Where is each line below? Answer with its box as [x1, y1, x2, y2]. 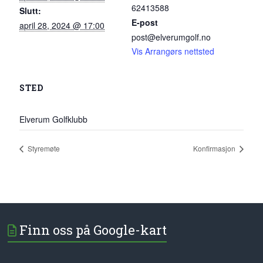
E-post [131, 16, 158, 28]
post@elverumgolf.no [131, 31, 211, 43]
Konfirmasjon [193, 143, 237, 153]
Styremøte [26, 143, 60, 153]
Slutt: [19, 5, 42, 16]
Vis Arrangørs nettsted [131, 45, 214, 57]
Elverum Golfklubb [19, 113, 88, 125]
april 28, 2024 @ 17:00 [19, 19, 105, 31]
